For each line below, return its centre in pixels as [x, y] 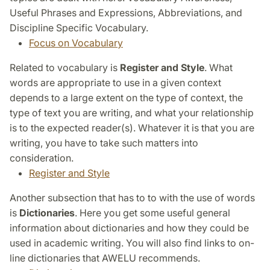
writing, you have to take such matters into [104, 143]
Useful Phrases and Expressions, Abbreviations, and [126, 13]
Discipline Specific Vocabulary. [79, 28]
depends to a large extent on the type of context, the [126, 98]
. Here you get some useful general [152, 213]
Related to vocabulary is [65, 68]
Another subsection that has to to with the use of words [132, 198]
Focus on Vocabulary [76, 43]
